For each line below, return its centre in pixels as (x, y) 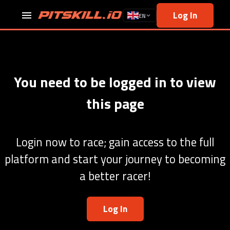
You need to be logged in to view (115, 82)
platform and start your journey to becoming (115, 159)
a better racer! (115, 176)
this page (115, 103)
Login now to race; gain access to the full (115, 142)
